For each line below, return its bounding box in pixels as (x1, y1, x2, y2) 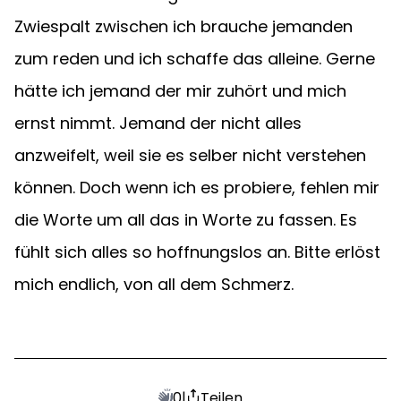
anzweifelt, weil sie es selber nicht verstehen (14, 144, 371, 166)
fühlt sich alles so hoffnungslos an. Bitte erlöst (14, 241, 385, 263)
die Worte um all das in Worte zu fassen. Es (14, 209, 362, 231)
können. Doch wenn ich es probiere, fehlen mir (14, 176, 384, 199)
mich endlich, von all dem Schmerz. (14, 273, 294, 295)
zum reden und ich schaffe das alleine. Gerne (14, 47, 380, 70)
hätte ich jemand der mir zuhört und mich (14, 80, 351, 102)
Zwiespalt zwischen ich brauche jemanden (14, 15, 357, 38)
